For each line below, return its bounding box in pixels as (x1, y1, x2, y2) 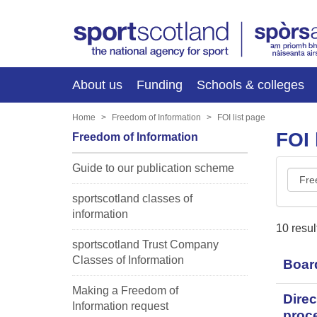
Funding (137, 77, 183, 92)
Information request (72, 299, 168, 312)
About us (72, 77, 122, 92)
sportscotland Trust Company (72, 238, 219, 250)
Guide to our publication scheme (72, 161, 234, 174)
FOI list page (217, 112, 265, 122)
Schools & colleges (197, 77, 304, 92)
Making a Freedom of (72, 284, 178, 296)
